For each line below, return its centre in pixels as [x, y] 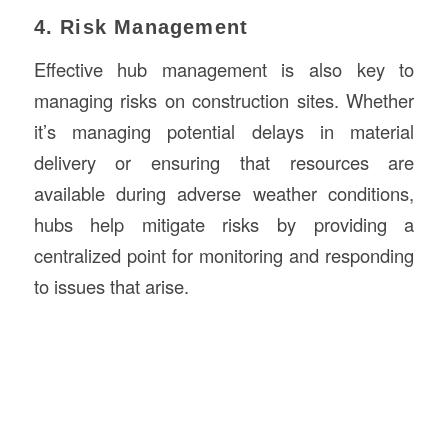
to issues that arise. [111, 285]
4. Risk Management [141, 27]
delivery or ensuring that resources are [224, 161]
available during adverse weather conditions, [224, 192]
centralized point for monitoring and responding [224, 254]
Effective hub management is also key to [224, 68]
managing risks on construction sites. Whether [224, 99]
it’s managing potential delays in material [224, 130]
